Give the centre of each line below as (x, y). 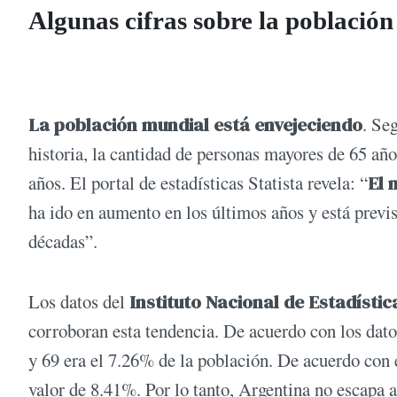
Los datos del (79, 301)
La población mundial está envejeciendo (195, 125)
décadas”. (63, 241)
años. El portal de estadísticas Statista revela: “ (198, 183)
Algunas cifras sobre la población (211, 21)
